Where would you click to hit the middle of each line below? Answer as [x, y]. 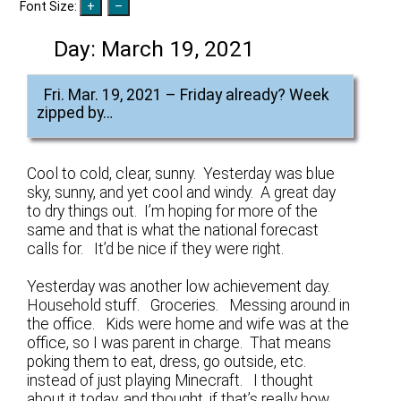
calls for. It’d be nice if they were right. [156, 248]
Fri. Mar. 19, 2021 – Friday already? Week [187, 94]
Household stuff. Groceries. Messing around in [189, 305]
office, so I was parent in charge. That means [179, 342]
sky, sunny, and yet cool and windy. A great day [182, 192]
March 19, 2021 [178, 49]
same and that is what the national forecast [173, 230]
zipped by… [75, 112]
